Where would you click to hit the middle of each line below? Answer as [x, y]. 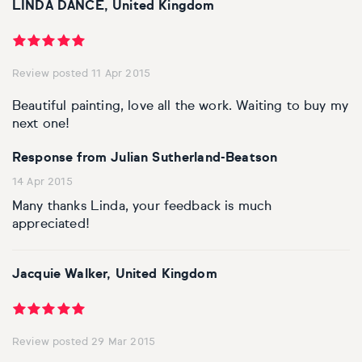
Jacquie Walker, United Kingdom [115, 275]
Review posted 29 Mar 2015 [84, 343]
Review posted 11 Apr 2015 [81, 74]
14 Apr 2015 [42, 183]
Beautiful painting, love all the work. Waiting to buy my [180, 107]
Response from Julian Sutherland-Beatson [145, 159]
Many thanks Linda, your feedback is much [142, 207]
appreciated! [51, 225]
